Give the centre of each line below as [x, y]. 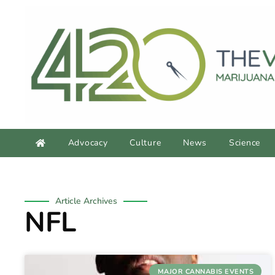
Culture [145, 143]
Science [245, 143]
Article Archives [86, 201]
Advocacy [88, 143]
